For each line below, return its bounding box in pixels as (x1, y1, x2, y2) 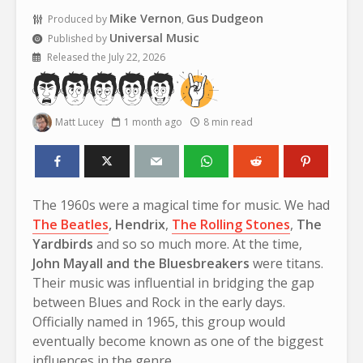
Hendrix (115, 215, 165, 233)
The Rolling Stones (172, 215, 290, 233)
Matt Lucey (55, 114, 104, 129)
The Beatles (32, 215, 109, 233)
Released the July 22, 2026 (45, 50, 165, 65)
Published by (45, 32, 109, 46)
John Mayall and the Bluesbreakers (32, 254, 250, 272)
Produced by (45, 11, 109, 26)
